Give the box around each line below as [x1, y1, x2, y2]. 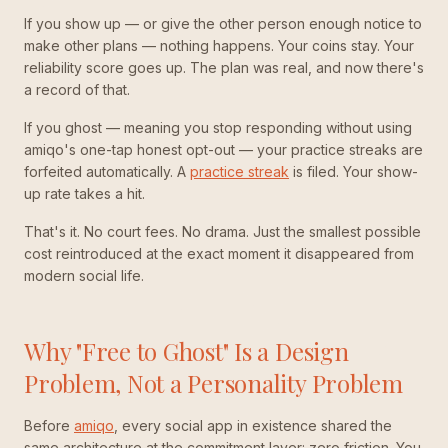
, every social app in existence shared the [114, 417, 392, 434]
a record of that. [24, 81, 130, 98]
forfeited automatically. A [24, 163, 190, 180]
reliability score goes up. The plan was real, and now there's [24, 59, 424, 76]
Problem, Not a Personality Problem [24, 367, 403, 399]
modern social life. [24, 267, 144, 284]
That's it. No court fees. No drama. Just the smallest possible [24, 223, 421, 240]
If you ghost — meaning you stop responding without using [24, 119, 412, 136]
